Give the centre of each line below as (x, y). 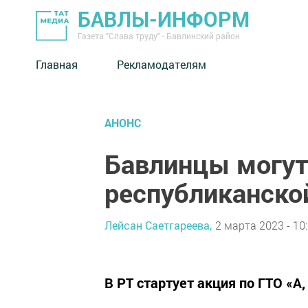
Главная (57, 64)
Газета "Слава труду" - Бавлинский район (159, 36)
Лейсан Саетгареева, (158, 225)
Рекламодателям (162, 64)
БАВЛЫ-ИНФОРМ (164, 19)
